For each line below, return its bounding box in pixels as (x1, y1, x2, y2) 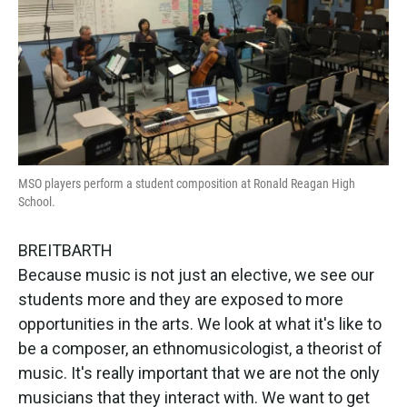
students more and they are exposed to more (18, 289, 343, 309)
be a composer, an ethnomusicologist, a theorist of (18, 338, 382, 358)
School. (18, 194, 55, 209)
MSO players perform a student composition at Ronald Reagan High (18, 175, 355, 191)
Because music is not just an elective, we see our (18, 264, 374, 284)
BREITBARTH (18, 240, 113, 260)
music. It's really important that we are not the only (18, 362, 380, 382)
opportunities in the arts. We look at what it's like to (18, 313, 382, 333)
